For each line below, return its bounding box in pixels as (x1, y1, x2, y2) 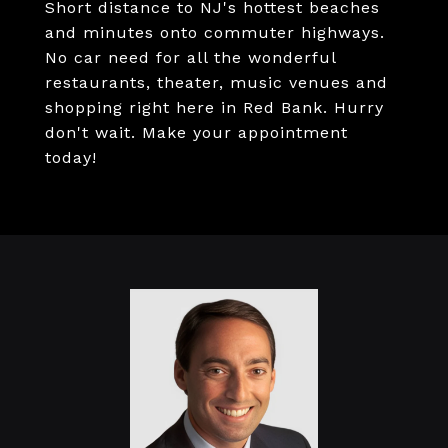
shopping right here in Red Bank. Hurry (45, 98, 384, 117)
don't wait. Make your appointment (45, 123, 348, 142)
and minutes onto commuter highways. (45, 23, 385, 42)
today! (45, 148, 97, 167)
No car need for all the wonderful (45, 48, 336, 67)
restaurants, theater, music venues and (45, 73, 388, 92)
